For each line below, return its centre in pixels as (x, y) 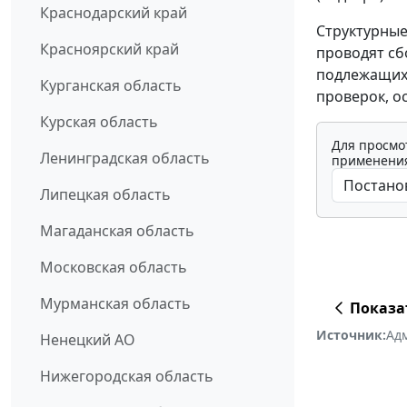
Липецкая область (105, 195)
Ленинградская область (125, 159)
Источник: (351, 335)
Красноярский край (109, 50)
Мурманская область (115, 304)
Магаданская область (117, 231)
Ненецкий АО (88, 340)
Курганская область (111, 86)
